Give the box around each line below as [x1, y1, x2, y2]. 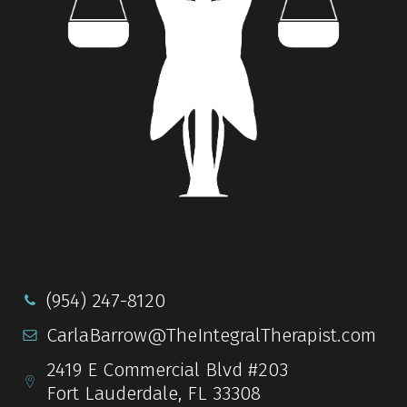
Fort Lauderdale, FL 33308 [46, 381, 261, 405]
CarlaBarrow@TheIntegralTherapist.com [46, 323, 376, 347]
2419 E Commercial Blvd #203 [46, 357, 288, 382]
